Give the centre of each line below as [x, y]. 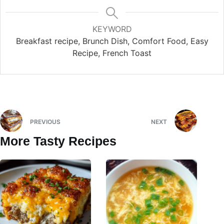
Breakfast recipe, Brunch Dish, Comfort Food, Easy [112, 41]
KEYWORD [112, 29]
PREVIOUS [45, 121]
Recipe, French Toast [112, 53]
